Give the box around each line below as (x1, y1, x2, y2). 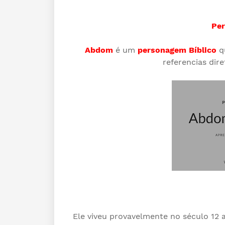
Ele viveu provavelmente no (72, 211, 183, 221)
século (182, 211, 208, 221)
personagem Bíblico (137, 45, 216, 55)
